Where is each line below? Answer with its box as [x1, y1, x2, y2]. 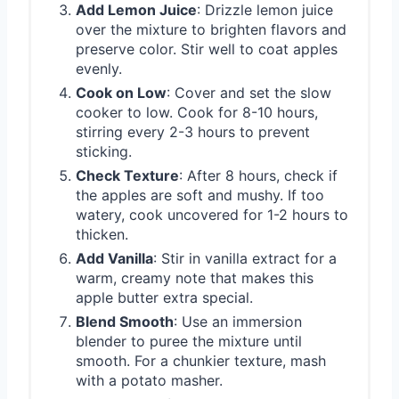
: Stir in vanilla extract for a [153, 249, 337, 268]
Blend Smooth [76, 313, 174, 331]
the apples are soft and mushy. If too [76, 186, 324, 205]
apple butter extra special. [76, 289, 253, 307]
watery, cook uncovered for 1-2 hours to [76, 206, 348, 224]
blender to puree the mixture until [76, 332, 302, 351]
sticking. [76, 142, 132, 161]
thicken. [76, 225, 128, 244]
